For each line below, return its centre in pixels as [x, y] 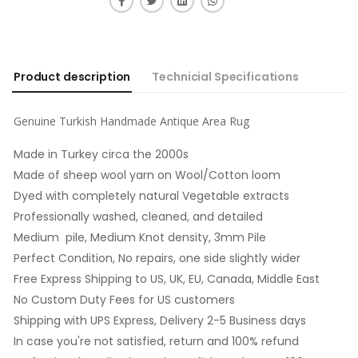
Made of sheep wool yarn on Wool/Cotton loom [147, 175]
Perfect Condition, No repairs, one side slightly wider [157, 259]
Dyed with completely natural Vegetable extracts [151, 196]
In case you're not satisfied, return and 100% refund [156, 342]
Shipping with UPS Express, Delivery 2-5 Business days [160, 321]
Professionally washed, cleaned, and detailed [138, 217]
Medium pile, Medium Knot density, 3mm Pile [140, 238]
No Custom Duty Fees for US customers [124, 300]
